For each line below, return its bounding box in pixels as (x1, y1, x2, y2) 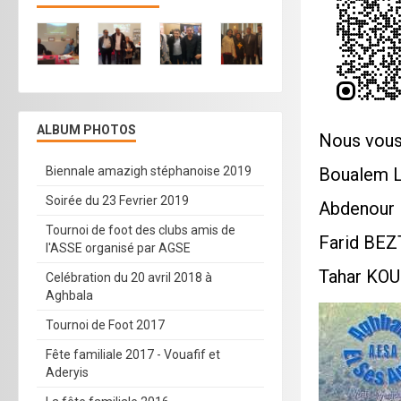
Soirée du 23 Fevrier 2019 (46, 193, 189, 209)
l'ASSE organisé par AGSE (46, 241, 191, 256)
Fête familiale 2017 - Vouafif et (46, 347, 220, 363)
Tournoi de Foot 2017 (46, 318, 165, 333)
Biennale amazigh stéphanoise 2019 (46, 164, 252, 179)
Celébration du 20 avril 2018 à (46, 270, 212, 286)
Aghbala (46, 288, 93, 303)
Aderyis (46, 365, 89, 380)
